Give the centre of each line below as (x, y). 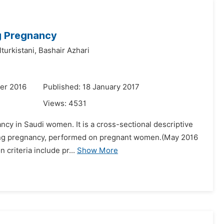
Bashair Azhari (64, 50)
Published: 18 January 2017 (91, 87)
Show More (97, 150)
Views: (56, 103)
